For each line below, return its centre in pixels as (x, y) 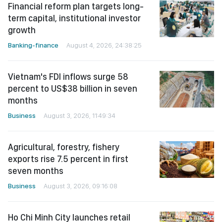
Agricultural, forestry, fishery (64, 147)
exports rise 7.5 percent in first (68, 159)
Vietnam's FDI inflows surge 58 (68, 77)
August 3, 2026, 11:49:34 (80, 116)
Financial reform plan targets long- (76, 6)
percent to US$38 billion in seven (73, 89)
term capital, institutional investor (74, 18)
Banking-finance (33, 45)
